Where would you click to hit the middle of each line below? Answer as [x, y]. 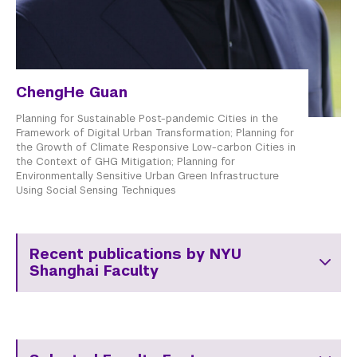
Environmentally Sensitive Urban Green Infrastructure [147, 175]
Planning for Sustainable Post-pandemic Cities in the [147, 118]
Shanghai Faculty [94, 270]
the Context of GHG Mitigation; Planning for [126, 161]
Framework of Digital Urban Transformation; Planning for [155, 132]
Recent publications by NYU [135, 253]
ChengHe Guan [72, 92]
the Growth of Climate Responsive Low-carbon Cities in [156, 147]
